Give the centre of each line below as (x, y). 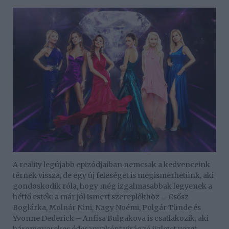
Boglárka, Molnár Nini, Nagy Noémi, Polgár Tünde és (107, 207)
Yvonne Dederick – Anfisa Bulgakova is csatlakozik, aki (111, 218)
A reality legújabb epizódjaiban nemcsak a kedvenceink (111, 164)
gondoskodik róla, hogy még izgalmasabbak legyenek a (112, 186)
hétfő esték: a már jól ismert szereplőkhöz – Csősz (101, 197)
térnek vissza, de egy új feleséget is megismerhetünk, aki (113, 175)
